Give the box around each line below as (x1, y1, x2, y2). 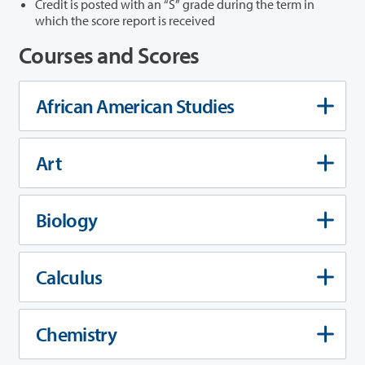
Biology (36, 207, 98, 232)
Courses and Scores (19, 40, 200, 69)
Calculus (36, 264, 103, 289)
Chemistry (36, 321, 117, 346)
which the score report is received (35, 11, 215, 29)
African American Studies (36, 93, 235, 118)
